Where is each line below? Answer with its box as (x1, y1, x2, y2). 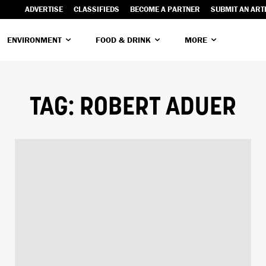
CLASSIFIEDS (74, 4, 119, 14)
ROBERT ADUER (80, 95, 236, 121)
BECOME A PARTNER (130, 4, 200, 14)
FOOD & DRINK (96, 34, 151, 45)
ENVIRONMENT (7, 34, 62, 45)
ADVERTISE (25, 4, 63, 14)
